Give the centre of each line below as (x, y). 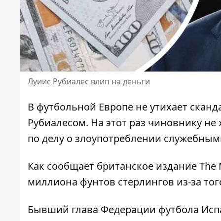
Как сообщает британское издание (113, 166)
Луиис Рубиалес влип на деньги (89, 82)
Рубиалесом (57, 123)
